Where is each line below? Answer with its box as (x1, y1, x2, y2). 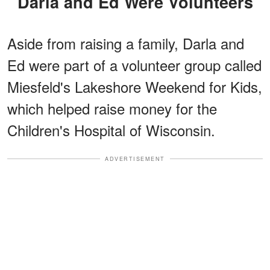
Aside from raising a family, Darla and (7, 32, 244, 54)
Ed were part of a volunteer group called (7, 54, 262, 75)
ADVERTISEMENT (105, 154, 165, 163)
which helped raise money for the (7, 97, 217, 119)
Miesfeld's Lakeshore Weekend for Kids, (7, 75, 262, 97)
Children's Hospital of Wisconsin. (7, 119, 215, 140)
